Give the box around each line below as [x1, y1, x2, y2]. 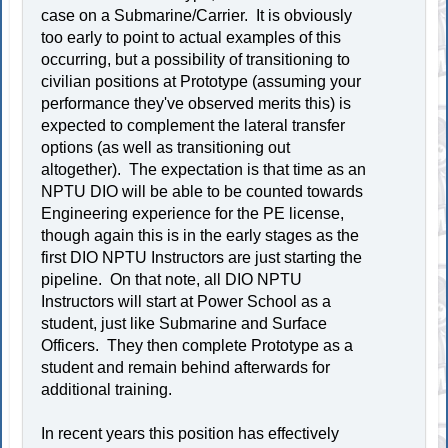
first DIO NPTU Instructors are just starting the [41, 248, 363, 266]
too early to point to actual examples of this [41, 28, 342, 46]
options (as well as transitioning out [41, 138, 291, 156]
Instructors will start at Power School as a [41, 292, 332, 310]
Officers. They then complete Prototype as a [41, 336, 354, 354]
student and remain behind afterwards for [41, 358, 331, 376]
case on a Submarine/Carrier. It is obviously [41, 6, 353, 24]
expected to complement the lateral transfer [41, 116, 346, 134]
